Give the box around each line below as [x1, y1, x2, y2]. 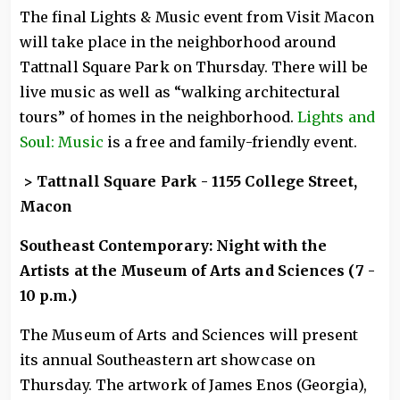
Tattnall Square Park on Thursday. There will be [20, 57, 368, 76]
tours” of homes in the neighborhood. [20, 107, 297, 126]
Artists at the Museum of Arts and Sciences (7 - [20, 261, 375, 279]
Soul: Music [20, 132, 104, 151]
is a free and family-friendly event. [103, 132, 357, 151]
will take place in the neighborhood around [20, 32, 337, 51]
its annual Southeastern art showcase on [20, 350, 316, 369]
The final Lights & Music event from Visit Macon [20, 7, 374, 26]
